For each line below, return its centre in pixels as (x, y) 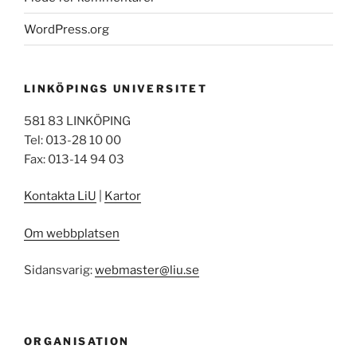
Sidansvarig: (59, 271)
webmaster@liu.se (147, 271)
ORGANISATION (77, 341)
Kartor (123, 196)
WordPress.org (67, 29)
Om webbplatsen (72, 233)
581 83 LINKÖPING (77, 121)
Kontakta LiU (60, 196)
